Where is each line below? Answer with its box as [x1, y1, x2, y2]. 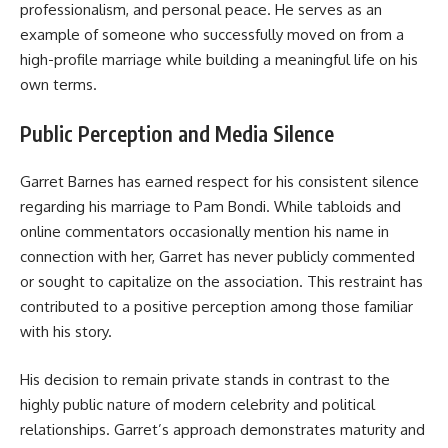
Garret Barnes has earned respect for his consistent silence [20, 172, 419, 192]
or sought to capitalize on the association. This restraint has [20, 272, 423, 292]
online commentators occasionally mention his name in [20, 222, 389, 242]
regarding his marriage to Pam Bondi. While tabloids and [20, 197, 401, 217]
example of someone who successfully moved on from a [20, 25, 404, 45]
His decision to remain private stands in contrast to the [20, 369, 390, 389]
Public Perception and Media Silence [20, 119, 334, 147]
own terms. [20, 75, 97, 95]
